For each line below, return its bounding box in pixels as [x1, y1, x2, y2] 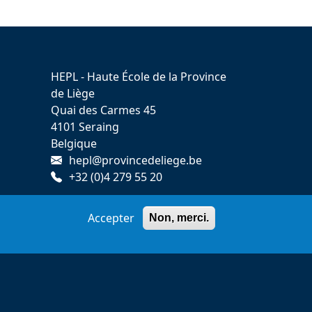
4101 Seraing [51, 119, 119, 135]
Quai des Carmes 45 [51, 102, 156, 118]
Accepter [87, 210, 134, 226]
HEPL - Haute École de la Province [51, 69, 226, 85]
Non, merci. [148, 212, 209, 224]
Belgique [51, 136, 97, 152]
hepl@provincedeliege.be [69, 153, 202, 169]
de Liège [51, 86, 95, 102]
